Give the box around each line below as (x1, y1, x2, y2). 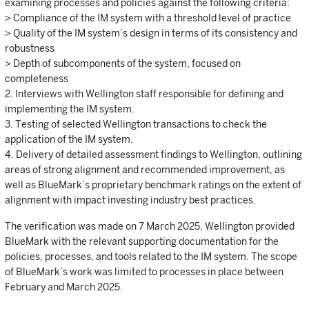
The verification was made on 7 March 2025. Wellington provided (5, 220, 295, 232)
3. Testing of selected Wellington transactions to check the (5, 118, 267, 130)
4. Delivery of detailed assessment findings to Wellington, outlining (5, 148, 302, 160)
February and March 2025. (5, 281, 123, 292)
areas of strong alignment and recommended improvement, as (5, 163, 285, 175)
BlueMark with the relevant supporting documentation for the (5, 235, 279, 247)
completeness (5, 72, 68, 84)
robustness (5, 42, 54, 54)
